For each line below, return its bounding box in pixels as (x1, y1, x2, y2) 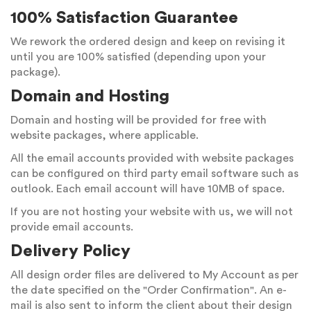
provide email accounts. (10, 221, 133, 233)
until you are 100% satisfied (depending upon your (10, 51, 266, 62)
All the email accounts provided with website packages (10, 153, 294, 164)
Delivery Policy (10, 243, 131, 260)
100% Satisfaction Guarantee (10, 10, 238, 26)
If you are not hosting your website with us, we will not (10, 206, 293, 217)
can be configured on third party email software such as (10, 168, 299, 179)
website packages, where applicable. (10, 130, 199, 141)
